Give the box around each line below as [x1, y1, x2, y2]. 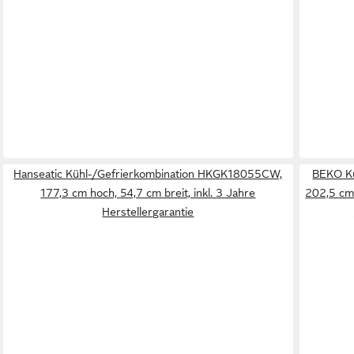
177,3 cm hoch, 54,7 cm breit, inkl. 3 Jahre [40, 186, 256, 200]
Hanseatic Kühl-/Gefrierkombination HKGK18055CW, [13, 168, 283, 181]
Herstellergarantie [102, 205, 194, 219]
